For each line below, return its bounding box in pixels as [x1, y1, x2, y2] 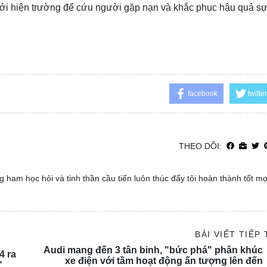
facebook [187, 89, 218, 98]
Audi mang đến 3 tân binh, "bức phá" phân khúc [43, 245, 263, 256]
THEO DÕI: [178, 141, 222, 151]
